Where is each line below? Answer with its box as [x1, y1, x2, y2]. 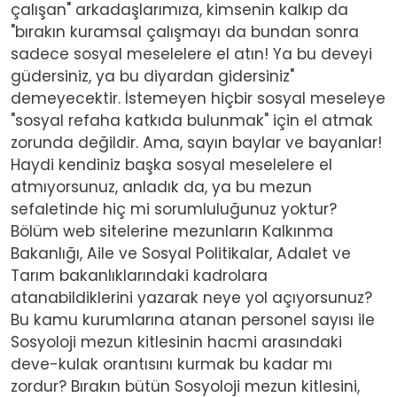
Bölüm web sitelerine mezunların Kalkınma [11, 220, 333, 242]
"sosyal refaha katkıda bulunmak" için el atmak [11, 109, 373, 131]
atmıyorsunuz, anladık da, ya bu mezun [11, 175, 312, 198]
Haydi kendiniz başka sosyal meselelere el [11, 153, 332, 175]
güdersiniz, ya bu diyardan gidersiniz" [11, 65, 294, 87]
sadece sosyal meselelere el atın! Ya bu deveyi [11, 43, 372, 65]
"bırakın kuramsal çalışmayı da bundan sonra [11, 20, 359, 43]
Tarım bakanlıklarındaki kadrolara [11, 264, 268, 286]
